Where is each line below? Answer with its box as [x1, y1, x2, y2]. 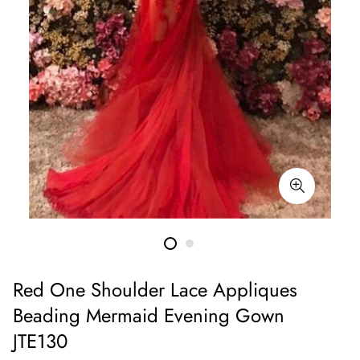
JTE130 [13, 327, 67, 355]
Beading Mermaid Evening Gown [13, 301, 284, 329]
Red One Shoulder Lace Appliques [13, 276, 297, 304]
